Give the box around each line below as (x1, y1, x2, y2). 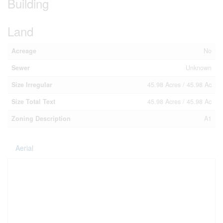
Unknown (186, 63, 212, 72)
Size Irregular (11, 80, 52, 89)
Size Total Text (11, 97, 55, 106)
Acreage (11, 46, 36, 55)
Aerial (15, 143, 33, 153)
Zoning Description (11, 114, 71, 123)
